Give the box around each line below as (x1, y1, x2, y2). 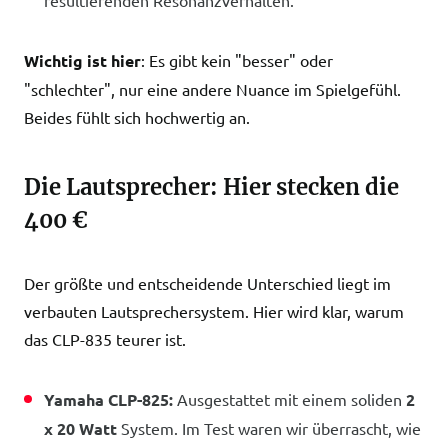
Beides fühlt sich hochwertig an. (24, 107, 250, 127)
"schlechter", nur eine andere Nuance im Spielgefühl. (24, 79, 401, 99)
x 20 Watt (44, 418, 117, 439)
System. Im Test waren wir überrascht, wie (117, 418, 421, 438)
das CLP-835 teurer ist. (24, 329, 186, 349)
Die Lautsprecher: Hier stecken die (24, 173, 399, 201)
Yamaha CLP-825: (44, 389, 173, 410)
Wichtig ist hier (24, 50, 141, 71)
